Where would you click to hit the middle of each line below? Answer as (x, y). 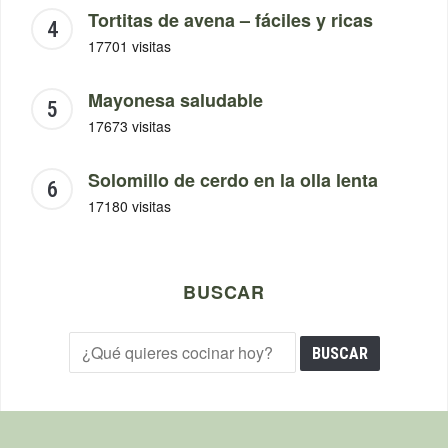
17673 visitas (129, 126)
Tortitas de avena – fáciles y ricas (230, 20)
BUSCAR (224, 292)
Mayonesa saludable (175, 100)
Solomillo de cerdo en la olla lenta (233, 180)
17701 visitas (129, 46)
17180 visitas (129, 206)
